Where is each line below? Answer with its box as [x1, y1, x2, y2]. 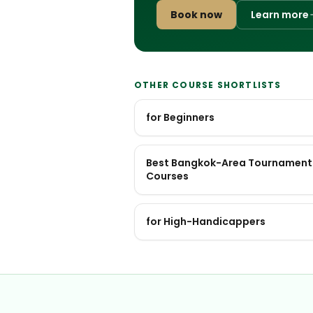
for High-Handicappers [146, 214, 265, 228]
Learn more [251, 8, 309, 22]
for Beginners [146, 110, 214, 124]
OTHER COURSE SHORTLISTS [134, 79, 282, 91]
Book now [170, 8, 222, 22]
